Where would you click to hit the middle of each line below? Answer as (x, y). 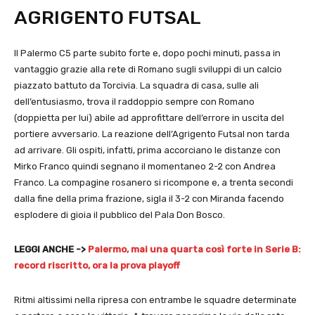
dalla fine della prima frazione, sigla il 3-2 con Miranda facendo (149, 199)
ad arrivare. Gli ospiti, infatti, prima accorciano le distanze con (147, 150)
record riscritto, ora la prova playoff (97, 266)
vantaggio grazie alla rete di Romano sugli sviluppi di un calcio (148, 70)
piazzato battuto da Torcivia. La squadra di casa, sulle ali (136, 86)
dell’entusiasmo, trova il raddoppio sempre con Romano (134, 102)
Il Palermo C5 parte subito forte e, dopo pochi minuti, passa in (147, 53)
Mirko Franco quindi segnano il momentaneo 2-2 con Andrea (145, 167)
